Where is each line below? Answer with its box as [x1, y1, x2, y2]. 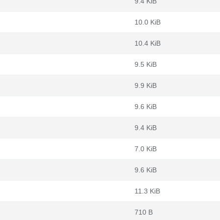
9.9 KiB [135, 82, 157, 89]
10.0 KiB [135, 18, 161, 26]
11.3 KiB [135, 187, 160, 195]
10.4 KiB [135, 39, 161, 47]
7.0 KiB [135, 145, 157, 153]
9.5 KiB [135, 60, 157, 68]
